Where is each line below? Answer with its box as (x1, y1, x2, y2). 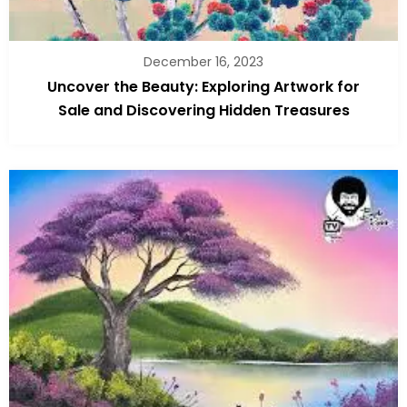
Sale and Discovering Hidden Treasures (57, 99, 350, 121)
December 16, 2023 (144, 52, 263, 71)
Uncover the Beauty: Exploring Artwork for (47, 75, 360, 97)
